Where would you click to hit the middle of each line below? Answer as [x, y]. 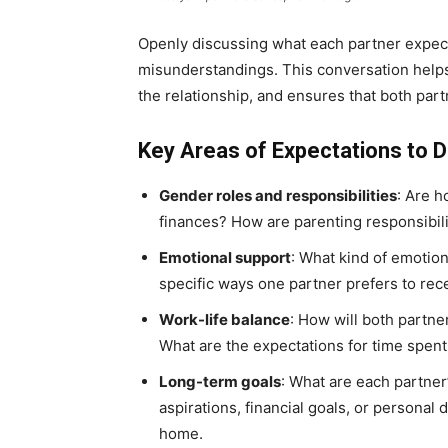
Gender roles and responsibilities [278, 196]
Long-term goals [220, 382]
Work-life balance [224, 320]
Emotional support [225, 258]
